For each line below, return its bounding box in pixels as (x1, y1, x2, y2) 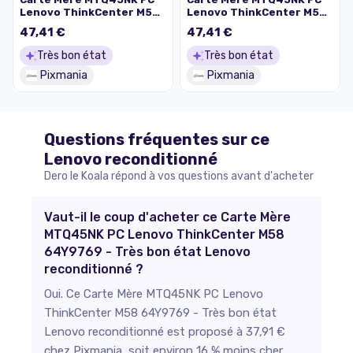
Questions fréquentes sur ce (44, 130, 269, 149)
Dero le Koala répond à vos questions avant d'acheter (44, 169, 314, 183)
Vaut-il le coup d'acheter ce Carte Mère (44, 210, 291, 225)
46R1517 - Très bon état (187, 19, 319, 31)
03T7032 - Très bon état (20, 19, 157, 31)
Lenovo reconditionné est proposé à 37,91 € (44, 325, 285, 339)
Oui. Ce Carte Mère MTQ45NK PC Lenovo (44, 287, 263, 301)
